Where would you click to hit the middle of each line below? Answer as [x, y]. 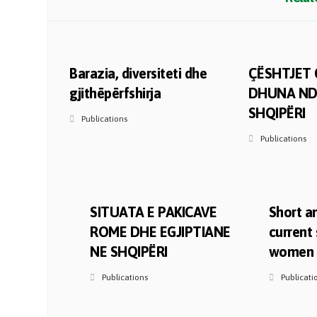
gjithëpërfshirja [115, 93]
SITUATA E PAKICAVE [154, 212]
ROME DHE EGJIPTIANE [160, 232]
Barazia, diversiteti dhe [138, 73]
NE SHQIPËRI [129, 252]
